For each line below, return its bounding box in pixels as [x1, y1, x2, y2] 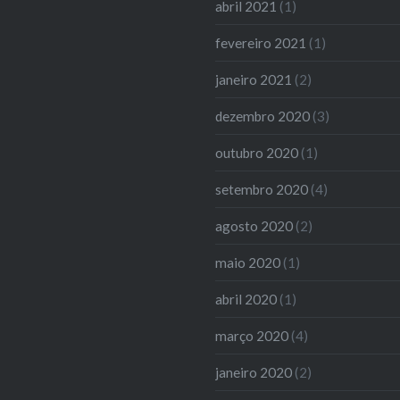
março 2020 [215, 327, 289, 344]
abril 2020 [215, 290, 278, 307]
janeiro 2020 [215, 363, 293, 380]
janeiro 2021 [215, 71, 293, 87]
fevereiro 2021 [215, 34, 307, 51]
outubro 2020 [215, 144, 299, 161]
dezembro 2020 [215, 107, 311, 124]
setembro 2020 [215, 180, 309, 197]
